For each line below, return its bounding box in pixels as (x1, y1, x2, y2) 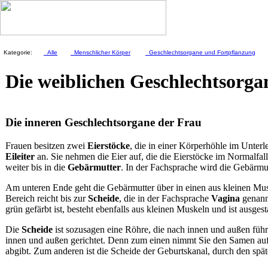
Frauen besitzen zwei (5, 140, 87, 151)
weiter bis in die (5, 162, 68, 172)
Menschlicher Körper (71, 49, 130, 56)
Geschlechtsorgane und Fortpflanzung (145, 49, 255, 56)
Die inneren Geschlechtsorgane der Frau (5, 116, 205, 129)
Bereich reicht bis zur (5, 193, 88, 203)
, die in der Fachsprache (119, 193, 211, 203)
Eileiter (5, 151, 35, 162)
